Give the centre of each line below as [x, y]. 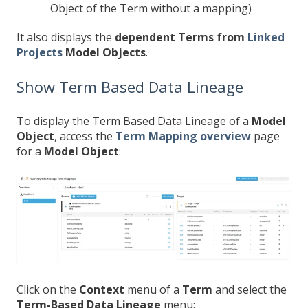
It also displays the [66, 37]
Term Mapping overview [183, 136]
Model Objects [104, 53]
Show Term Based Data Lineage [130, 86]
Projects [40, 53]
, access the [85, 136]
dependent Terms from [181, 37]
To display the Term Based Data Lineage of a [134, 121]
